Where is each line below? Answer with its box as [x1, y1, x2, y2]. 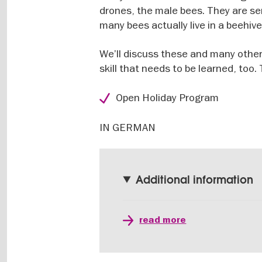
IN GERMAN [99, 120, 156, 134]
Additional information [135, 173, 253, 187]
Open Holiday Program [116, 90, 219, 104]
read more [139, 213, 187, 226]
